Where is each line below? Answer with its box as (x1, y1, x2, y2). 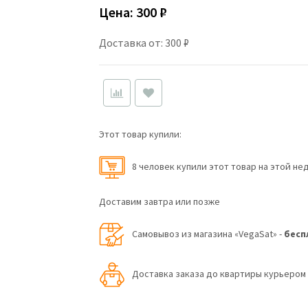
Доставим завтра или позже (99, 195, 221, 208)
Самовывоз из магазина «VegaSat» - (132, 228, 285, 241)
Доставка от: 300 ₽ (99, 36, 190, 49)
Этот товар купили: (99, 128, 182, 140)
